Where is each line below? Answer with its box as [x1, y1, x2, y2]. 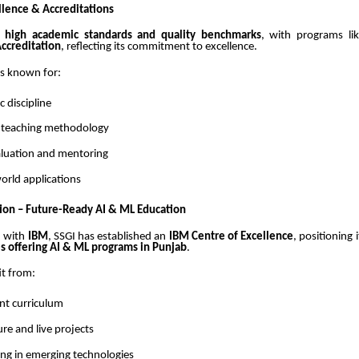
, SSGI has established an [47, 230, 169, 243]
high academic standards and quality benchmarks [5, 30, 261, 42]
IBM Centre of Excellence [168, 230, 294, 243]
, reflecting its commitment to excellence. [61, 41, 257, 54]
